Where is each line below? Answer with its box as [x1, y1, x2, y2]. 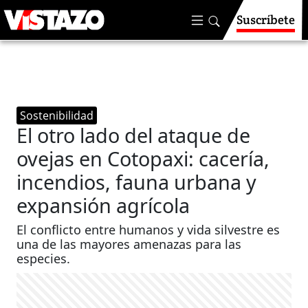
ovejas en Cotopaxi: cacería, [16, 145, 270, 172]
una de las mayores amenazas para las [16, 236, 242, 252]
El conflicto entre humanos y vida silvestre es [16, 221, 280, 238]
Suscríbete [236, 12, 295, 27]
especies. [16, 250, 71, 267]
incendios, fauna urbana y [16, 168, 257, 195]
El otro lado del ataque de [16, 122, 251, 148]
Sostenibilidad [20, 108, 94, 123]
